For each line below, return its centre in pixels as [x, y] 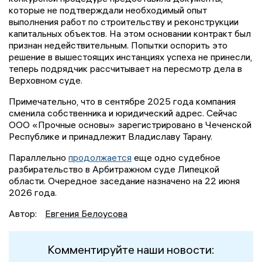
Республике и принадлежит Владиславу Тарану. [111, 136]
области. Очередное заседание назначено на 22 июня [124, 180]
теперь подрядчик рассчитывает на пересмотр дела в [125, 68]
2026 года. [33, 192]
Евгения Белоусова [86, 213]
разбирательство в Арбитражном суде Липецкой [114, 169]
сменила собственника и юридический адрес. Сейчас [123, 113]
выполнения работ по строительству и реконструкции [124, 21]
